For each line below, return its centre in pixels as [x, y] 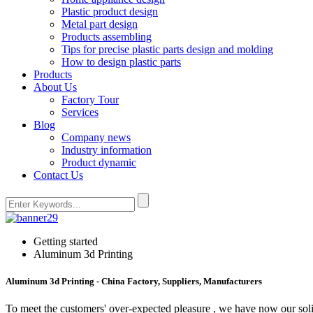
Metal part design [100, 24]
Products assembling [107, 37]
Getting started [66, 241]
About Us [55, 87]
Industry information [107, 150]
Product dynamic [99, 162]
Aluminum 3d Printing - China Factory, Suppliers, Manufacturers [134, 282]
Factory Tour [90, 100]
